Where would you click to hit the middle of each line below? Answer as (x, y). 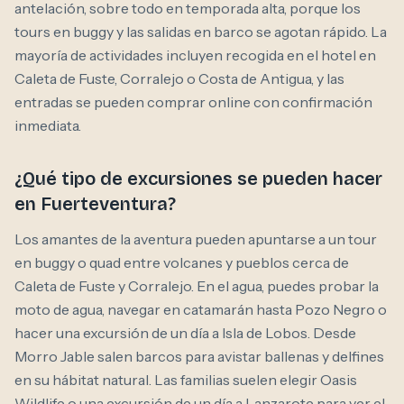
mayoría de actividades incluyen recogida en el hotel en (195, 55)
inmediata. (48, 126)
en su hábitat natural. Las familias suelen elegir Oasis (186, 380)
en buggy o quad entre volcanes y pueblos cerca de (182, 263)
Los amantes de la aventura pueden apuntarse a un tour (196, 239)
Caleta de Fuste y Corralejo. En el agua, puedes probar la (197, 286)
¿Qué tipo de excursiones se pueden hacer (198, 179)
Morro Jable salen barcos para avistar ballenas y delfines (199, 357)
